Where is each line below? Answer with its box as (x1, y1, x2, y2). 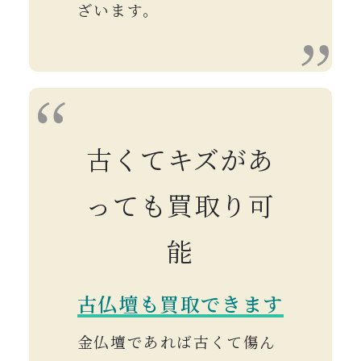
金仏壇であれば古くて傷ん (77, 331, 277, 353)
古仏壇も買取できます (77, 289, 284, 318)
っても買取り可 (85, 186, 276, 224)
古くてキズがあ (85, 140, 276, 178)
